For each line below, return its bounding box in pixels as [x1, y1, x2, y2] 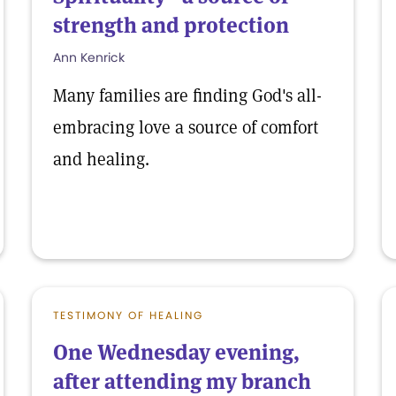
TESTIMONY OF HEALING [53, 308, 203, 323]
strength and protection [53, 11, 289, 39]
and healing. [53, 148, 149, 171]
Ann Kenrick [53, 49, 125, 66]
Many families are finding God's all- [53, 84, 322, 107]
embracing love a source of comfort [53, 116, 318, 139]
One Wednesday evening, [53, 339, 300, 366]
